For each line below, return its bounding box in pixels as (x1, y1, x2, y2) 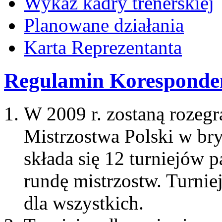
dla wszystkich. (24, 192, 144, 214)
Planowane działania (24, 14, 184, 36)
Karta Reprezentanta (24, 37, 182, 58)
